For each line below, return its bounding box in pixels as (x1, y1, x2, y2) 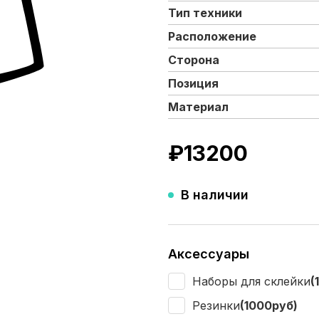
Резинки (192, 298, 240, 313)
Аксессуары (168, 246, 249, 261)
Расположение (168, 28, 256, 43)
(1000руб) (240, 298, 298, 313)
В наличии (181, 187, 249, 202)
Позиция (168, 75, 219, 90)
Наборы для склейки (192, 273, 310, 288)
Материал (168, 99, 229, 114)
